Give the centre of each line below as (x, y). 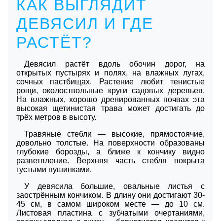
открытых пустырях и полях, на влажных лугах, (110, 73)
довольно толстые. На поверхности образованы (110, 143)
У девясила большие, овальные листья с (114, 186)
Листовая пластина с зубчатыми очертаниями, (110, 213)
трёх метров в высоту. (56, 117)
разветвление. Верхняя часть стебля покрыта (110, 160)
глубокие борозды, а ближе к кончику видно (110, 151)
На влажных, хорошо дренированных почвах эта (110, 99)
